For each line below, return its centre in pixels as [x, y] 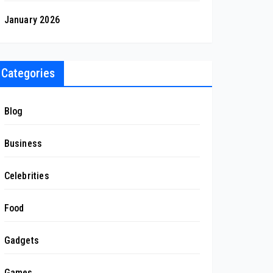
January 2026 [32, 19]
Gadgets [22, 240]
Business [23, 143]
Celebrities [27, 175]
